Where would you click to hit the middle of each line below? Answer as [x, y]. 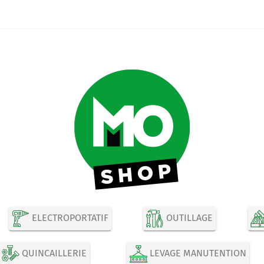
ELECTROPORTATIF [69, 218]
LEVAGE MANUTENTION [197, 253]
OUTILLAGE [189, 218]
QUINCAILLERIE [53, 253]
